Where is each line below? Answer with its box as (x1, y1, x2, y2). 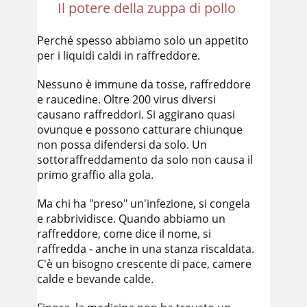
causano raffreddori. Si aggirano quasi (37, 107, 235, 122)
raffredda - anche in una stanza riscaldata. (37, 241, 254, 256)
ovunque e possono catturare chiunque (37, 122, 243, 137)
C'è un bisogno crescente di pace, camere (37, 256, 251, 271)
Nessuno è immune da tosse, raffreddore (37, 77, 251, 92)
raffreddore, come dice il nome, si (37, 226, 211, 241)
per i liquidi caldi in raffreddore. (37, 48, 200, 63)
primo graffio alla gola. (37, 167, 153, 182)
